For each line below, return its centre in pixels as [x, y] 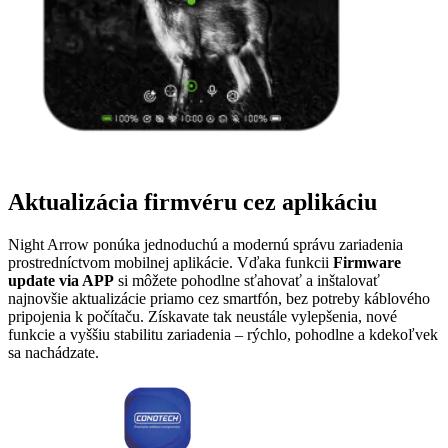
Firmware [367, 262]
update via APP [61, 280]
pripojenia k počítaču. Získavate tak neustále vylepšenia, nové [202, 316]
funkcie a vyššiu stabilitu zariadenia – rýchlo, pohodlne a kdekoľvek [223, 334]
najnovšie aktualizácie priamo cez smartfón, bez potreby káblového [219, 298]
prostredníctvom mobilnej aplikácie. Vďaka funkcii [170, 262]
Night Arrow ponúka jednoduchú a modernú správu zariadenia [205, 244]
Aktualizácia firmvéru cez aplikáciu [192, 201]
